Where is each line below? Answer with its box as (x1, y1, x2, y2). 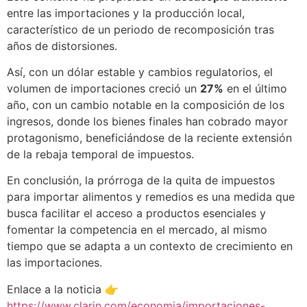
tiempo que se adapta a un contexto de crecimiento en (7, 239, 293, 254)
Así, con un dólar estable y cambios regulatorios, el (7, 64, 273, 79)
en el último (223, 81, 287, 95)
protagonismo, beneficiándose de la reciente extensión (7, 130, 292, 145)
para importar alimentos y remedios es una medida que (7, 190, 295, 204)
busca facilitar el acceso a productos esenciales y (7, 206, 266, 221)
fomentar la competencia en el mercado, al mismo (7, 223, 267, 237)
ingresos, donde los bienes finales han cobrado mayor (7, 114, 288, 128)
